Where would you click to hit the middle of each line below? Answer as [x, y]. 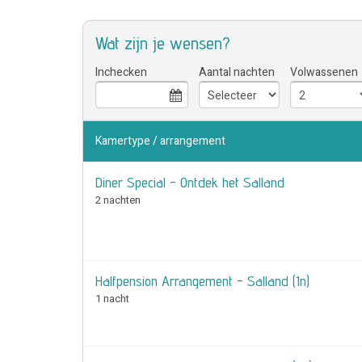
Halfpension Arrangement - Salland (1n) [202, 281]
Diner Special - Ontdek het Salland [190, 182]
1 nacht [112, 299]
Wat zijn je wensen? [163, 43]
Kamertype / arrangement [160, 141]
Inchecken [121, 72]
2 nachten [118, 200]
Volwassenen [324, 72]
